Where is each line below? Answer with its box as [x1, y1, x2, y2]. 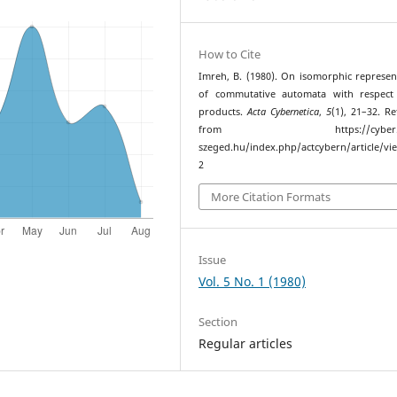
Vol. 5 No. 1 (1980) [198, 272, 307, 290]
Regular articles [198, 334, 293, 352]
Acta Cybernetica [247, 105, 320, 118]
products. [198, 105, 248, 118]
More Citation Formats [211, 188, 331, 205]
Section [198, 313, 238, 330]
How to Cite [198, 46, 261, 62]
